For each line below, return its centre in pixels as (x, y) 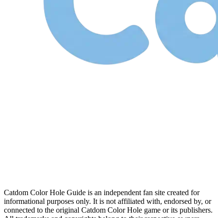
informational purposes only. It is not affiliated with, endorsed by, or (108, 201)
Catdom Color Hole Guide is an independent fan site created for (102, 192)
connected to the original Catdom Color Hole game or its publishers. (108, 210)
